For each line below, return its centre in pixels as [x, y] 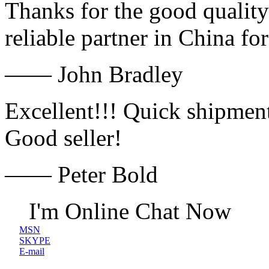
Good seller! [63, 138]
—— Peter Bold [81, 174]
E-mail [32, 251]
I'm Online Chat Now [130, 211]
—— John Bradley [94, 74]
